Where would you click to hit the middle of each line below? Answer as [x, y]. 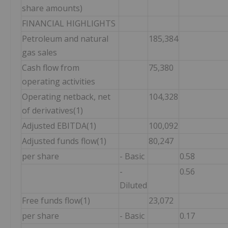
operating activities [59, 82]
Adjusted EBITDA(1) [59, 126]
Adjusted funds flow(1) [64, 141]
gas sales [39, 53]
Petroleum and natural [65, 39]
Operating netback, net [66, 97]
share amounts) [52, 8]
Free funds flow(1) [56, 201]
